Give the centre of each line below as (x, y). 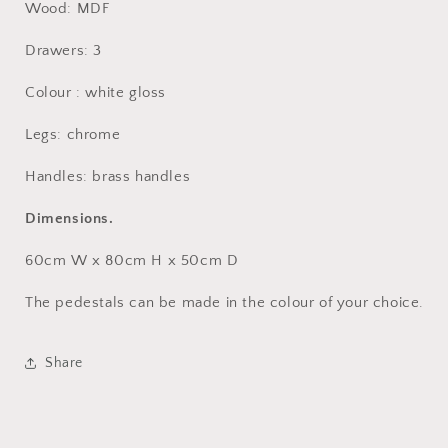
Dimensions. (69, 218)
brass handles (141, 176)
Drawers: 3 (63, 50)
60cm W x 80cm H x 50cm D (132, 260)
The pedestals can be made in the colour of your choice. (224, 302)
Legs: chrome (73, 134)
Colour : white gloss (95, 92)
